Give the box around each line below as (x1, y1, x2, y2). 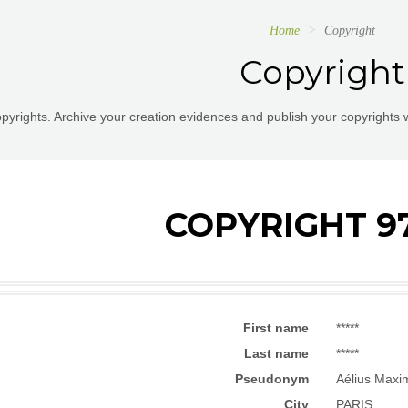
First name (243, 321, 309, 335)
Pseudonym (235, 372, 309, 386)
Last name (244, 346, 309, 361)
